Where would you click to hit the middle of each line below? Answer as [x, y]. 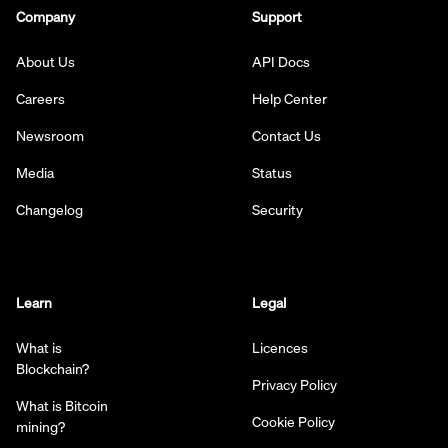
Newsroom [50, 135]
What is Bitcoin [62, 405]
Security [277, 209]
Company [45, 16]
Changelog [49, 209]
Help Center [289, 98]
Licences [280, 347]
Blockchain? [52, 368]
